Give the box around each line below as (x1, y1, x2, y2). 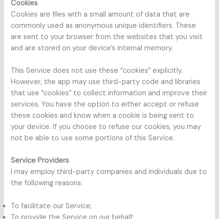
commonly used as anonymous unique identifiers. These (11, 21, 197, 30)
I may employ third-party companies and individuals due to (11, 167, 207, 177)
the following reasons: (11, 178, 83, 188)
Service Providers (11, 156, 69, 166)
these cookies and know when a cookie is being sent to (11, 111, 195, 121)
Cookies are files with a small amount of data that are (11, 9, 190, 19)
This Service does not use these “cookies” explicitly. (11, 66, 183, 76)
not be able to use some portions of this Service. (11, 133, 175, 143)
